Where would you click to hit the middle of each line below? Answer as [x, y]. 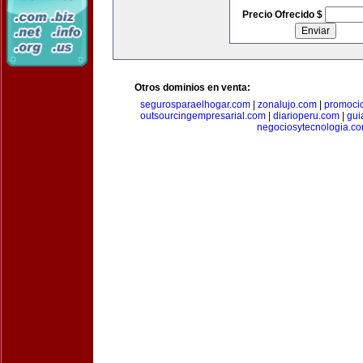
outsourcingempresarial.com [203, 116]
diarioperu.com [306, 116]
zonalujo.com [287, 105]
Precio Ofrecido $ [283, 15]
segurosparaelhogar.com [195, 105]
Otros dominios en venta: [192, 88]
